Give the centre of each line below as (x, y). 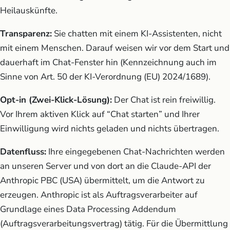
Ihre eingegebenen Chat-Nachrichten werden (136, 151)
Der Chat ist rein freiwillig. (164, 100)
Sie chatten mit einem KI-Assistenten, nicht (137, 33)
